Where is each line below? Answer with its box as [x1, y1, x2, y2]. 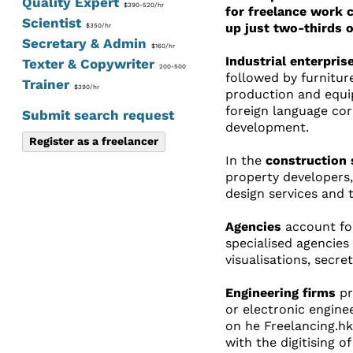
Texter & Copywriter [21, 55, 154, 72]
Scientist [21, 14, 81, 31]
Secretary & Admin [21, 35, 147, 51]
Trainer [21, 76, 69, 92]
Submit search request [21, 106, 174, 123]
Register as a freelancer [28, 134, 158, 147]
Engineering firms [225, 284, 336, 300]
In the [225, 152, 266, 168]
